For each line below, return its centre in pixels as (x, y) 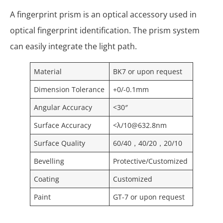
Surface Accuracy (63, 125)
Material (48, 71)
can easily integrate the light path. (73, 46)
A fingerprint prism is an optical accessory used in (103, 14)
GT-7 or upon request (149, 197)
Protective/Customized (151, 161)
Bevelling (49, 161)
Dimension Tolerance (69, 89)
